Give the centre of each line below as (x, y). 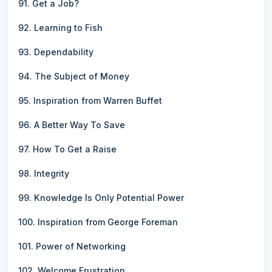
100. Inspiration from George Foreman (98, 222)
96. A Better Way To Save (72, 124)
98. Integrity (44, 173)
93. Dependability (56, 52)
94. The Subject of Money (74, 76)
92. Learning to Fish (60, 27)
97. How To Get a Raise (67, 149)
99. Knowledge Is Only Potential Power (101, 197)
